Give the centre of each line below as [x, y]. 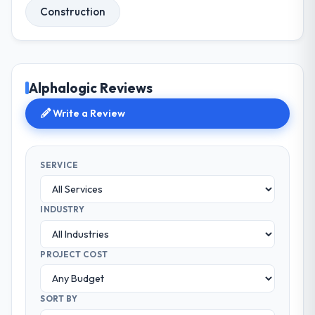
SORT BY [59, 299]
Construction [73, 11]
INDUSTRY [62, 210]
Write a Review [88, 114]
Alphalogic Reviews [91, 88]
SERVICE [59, 165]
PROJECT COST [74, 254]
